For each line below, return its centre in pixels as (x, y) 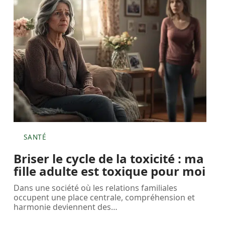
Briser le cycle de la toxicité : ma (109, 159)
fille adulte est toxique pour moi (110, 171)
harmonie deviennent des (63, 207)
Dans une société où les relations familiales (96, 188)
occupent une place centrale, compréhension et (104, 198)
